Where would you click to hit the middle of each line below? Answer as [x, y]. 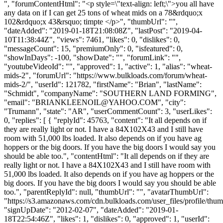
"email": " [20, 102]
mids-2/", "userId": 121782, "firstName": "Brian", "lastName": [103, 84]
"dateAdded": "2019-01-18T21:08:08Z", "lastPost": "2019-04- [103, 30]
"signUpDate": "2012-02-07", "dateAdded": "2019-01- [91, 210]
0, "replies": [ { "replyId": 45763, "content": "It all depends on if [105, 120]
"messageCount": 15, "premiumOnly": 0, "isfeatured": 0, [93, 48]
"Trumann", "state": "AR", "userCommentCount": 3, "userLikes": [108, 111]
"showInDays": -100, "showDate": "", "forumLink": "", [92, 57]
